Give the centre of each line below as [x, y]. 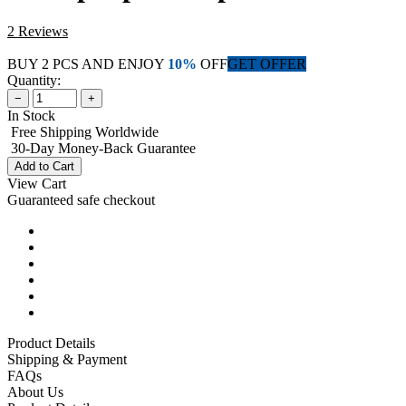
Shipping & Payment [67, 359]
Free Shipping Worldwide [85, 131]
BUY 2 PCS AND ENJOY [87, 63]
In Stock [31, 115]
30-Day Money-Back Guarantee [103, 148]
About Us [35, 391]
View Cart [37, 183]
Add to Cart [44, 166]
